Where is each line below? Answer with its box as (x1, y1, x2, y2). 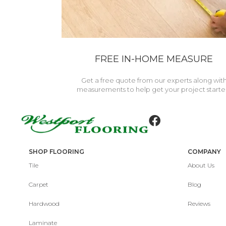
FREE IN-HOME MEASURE (95, 53, 213, 65)
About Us (188, 161, 214, 169)
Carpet (29, 180, 48, 188)
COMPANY (188, 147, 221, 155)
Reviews (188, 199, 210, 207)
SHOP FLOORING (29, 147, 84, 155)
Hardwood (29, 199, 60, 207)
